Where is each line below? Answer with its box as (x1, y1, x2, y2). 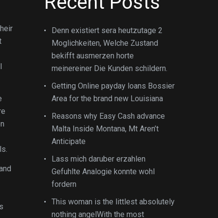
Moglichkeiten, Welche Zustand (52, 38, 158, 48)
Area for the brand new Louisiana (52, 94, 163, 103)
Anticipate (52, 137, 86, 146)
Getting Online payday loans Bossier (52, 81, 175, 91)
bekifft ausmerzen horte (52, 51, 134, 60)
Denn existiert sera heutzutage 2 (52, 26, 163, 35)
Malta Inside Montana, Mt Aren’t (52, 124, 159, 133)
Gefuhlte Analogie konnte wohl (52, 167, 155, 176)
